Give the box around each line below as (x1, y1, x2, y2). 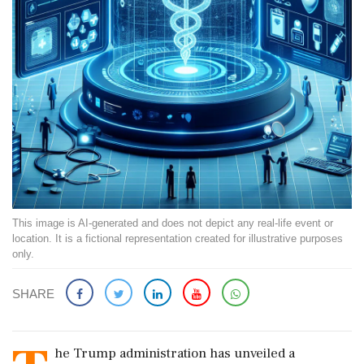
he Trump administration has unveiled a (54, 344, 295, 362)
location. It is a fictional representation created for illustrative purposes (12, 232, 343, 245)
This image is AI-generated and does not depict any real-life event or (12, 217, 333, 229)
